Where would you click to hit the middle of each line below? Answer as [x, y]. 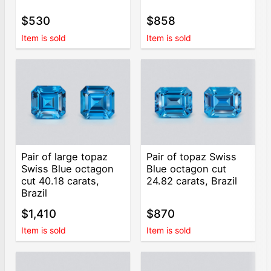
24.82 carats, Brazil [192, 181]
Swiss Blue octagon [68, 169]
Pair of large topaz [65, 157]
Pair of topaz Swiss [192, 157]
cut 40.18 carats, [60, 181]
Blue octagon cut [187, 169]
